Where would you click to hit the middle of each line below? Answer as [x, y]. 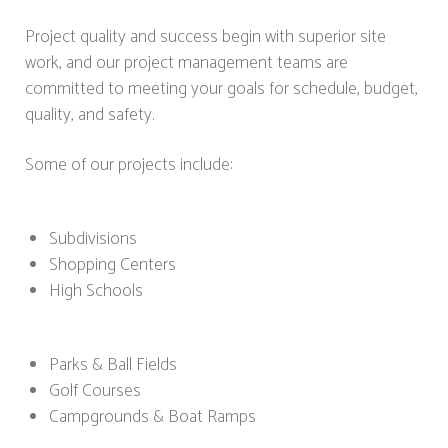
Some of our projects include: [129, 165]
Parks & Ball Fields [113, 365]
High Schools [96, 291]
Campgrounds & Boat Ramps [152, 417]
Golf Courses [95, 391]
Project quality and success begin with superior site [205, 37]
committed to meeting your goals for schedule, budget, [221, 89]
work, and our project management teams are [186, 63]
